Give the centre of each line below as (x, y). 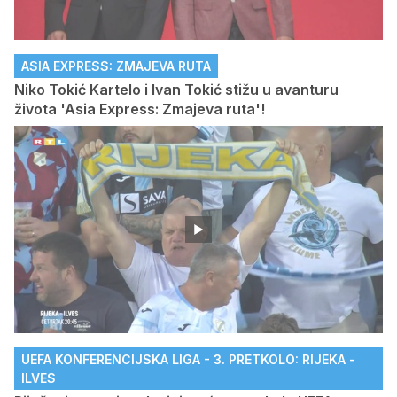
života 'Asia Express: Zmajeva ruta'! (140, 109)
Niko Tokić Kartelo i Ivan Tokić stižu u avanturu (176, 90)
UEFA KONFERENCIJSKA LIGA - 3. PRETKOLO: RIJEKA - (188, 359)
